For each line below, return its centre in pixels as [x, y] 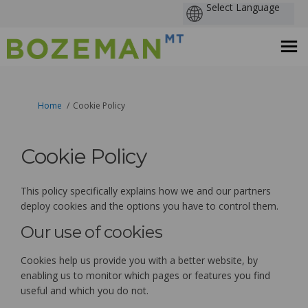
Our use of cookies [92, 232]
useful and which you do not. [85, 290]
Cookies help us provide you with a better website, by [139, 260]
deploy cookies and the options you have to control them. [150, 206]
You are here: [36, 104]
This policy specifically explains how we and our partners [146, 190]
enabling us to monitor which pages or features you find [145, 275]
